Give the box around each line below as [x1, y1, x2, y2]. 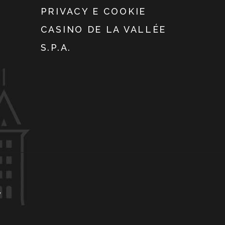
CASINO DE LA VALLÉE [40, 24, 167, 35]
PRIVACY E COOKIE [40, 6, 146, 17]
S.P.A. [40, 42, 71, 53]
